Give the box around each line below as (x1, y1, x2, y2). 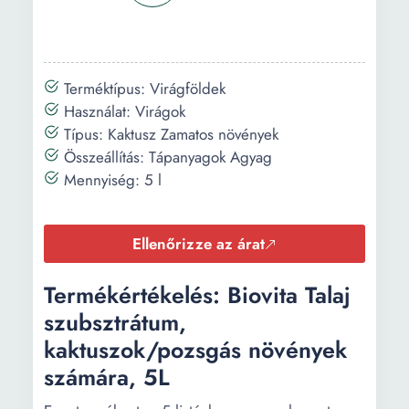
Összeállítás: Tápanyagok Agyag (59, 146, 272, 168)
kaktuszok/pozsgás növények (44, 333, 347, 366)
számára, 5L (44, 361, 170, 393)
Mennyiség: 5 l (59, 169, 162, 191)
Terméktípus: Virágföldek (59, 78, 225, 100)
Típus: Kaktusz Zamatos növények (59, 123, 278, 145)
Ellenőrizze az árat (132, 233, 265, 255)
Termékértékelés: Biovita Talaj (44, 278, 351, 311)
